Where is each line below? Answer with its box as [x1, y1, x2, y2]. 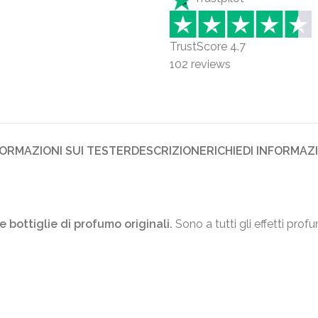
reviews [188, 57, 231, 71]
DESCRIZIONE [131, 143, 207, 158]
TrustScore [170, 39, 230, 53]
